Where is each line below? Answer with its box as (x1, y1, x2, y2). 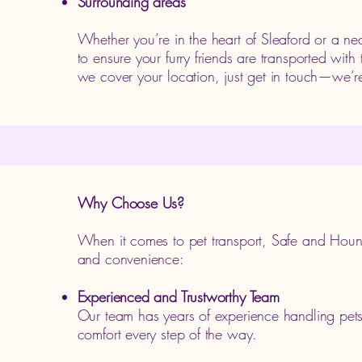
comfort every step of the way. (77, 324, 258, 343)
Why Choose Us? (77, 193, 185, 213)
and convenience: (77, 249, 184, 268)
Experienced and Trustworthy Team (77, 287, 280, 306)
